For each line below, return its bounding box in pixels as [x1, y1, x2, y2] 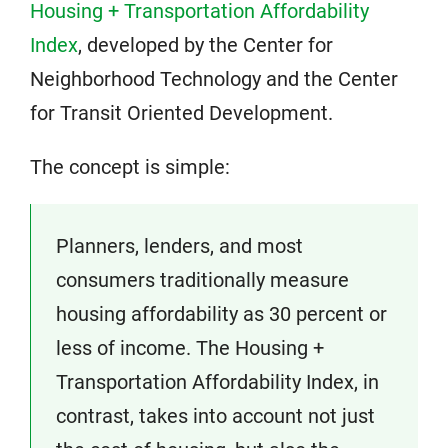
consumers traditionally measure [56, 268, 349, 292]
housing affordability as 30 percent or [56, 302, 387, 326]
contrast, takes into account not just [56, 404, 375, 428]
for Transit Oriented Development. [30, 101, 333, 125]
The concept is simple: [30, 155, 230, 179]
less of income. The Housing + [56, 336, 324, 360]
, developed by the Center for [78, 33, 333, 57]
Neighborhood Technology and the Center [30, 67, 398, 91]
